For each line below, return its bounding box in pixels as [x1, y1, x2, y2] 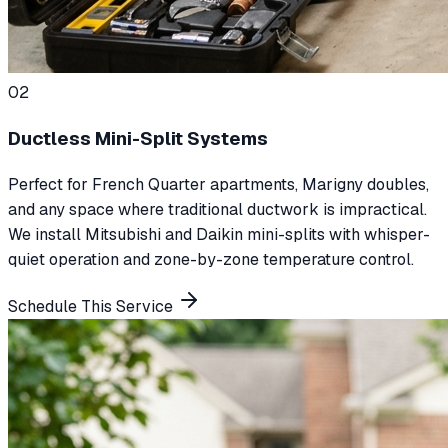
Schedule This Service [8, 295, 177, 317]
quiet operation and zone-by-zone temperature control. [8, 248, 414, 270]
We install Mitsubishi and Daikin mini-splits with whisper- [8, 223, 430, 245]
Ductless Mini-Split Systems [8, 126, 268, 152]
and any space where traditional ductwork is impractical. [8, 198, 427, 220]
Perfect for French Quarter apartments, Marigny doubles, [8, 173, 429, 195]
